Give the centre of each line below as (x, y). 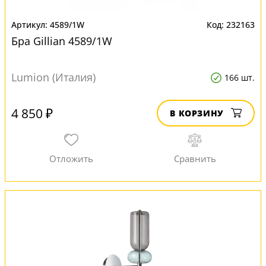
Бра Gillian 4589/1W (62, 41)
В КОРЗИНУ (197, 113)
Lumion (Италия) (53, 77)
